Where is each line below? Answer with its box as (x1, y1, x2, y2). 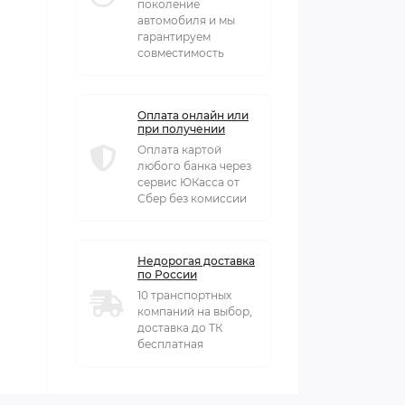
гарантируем (137, 30, 211, 43)
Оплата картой (137, 143, 221, 156)
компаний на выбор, (137, 305, 252, 318)
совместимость (137, 46, 224, 60)
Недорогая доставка (137, 254, 255, 268)
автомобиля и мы (137, 14, 235, 27)
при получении (137, 122, 225, 136)
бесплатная (137, 337, 203, 351)
